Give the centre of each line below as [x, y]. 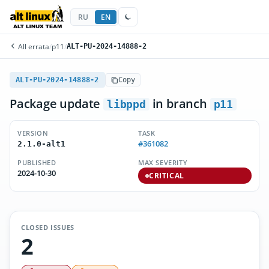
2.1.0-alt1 [41, 144]
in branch [180, 104]
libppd [126, 104]
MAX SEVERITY [163, 162]
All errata [33, 46]
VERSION [33, 133]
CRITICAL [167, 176]
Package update [56, 104]
